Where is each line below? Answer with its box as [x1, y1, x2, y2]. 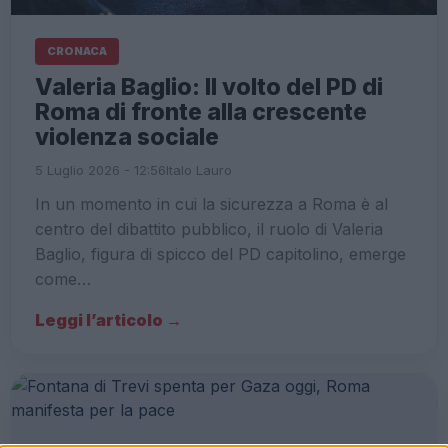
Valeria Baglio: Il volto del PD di [35, 73, 383, 101]
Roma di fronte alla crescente [35, 98, 367, 126]
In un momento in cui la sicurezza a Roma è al [35, 194, 388, 214]
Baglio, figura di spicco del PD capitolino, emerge [35, 244, 406, 264]
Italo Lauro [166, 162, 232, 178]
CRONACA [47, 44, 107, 58]
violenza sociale [35, 123, 219, 151]
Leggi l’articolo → [35, 310, 182, 330]
